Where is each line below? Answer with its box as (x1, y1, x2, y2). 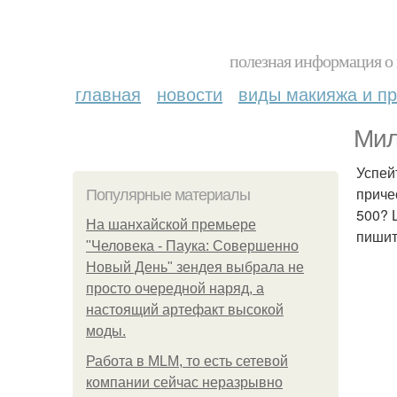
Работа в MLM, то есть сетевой (86, 354, 288, 369)
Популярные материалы (86, 186, 250, 204)
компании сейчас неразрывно (86, 375, 283, 390)
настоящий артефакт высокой (86, 302, 284, 317)
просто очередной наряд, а (86, 281, 264, 296)
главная (75, 81, 141, 106)
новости (157, 81, 222, 106)
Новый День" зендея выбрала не (86, 260, 304, 275)
